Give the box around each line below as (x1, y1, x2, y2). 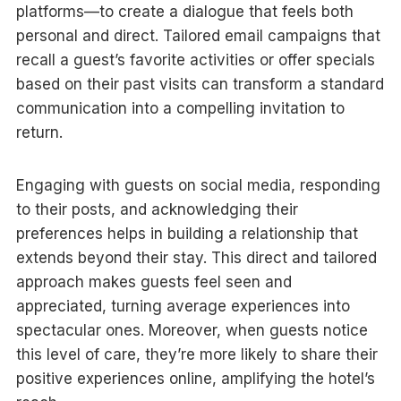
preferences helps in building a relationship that (15, 224, 358, 243)
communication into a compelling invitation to (15, 98, 345, 117)
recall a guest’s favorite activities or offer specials (15, 50, 375, 69)
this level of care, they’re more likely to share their (15, 345, 378, 363)
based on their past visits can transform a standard (15, 74, 384, 93)
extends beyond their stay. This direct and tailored (15, 248, 377, 267)
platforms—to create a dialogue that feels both (15, 2, 354, 21)
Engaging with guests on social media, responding (15, 175, 380, 194)
